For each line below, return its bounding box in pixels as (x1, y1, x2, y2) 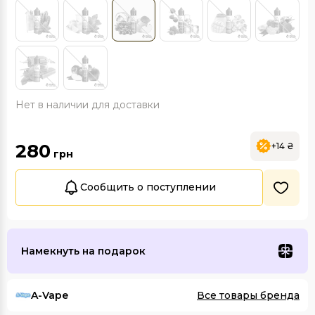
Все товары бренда (197, 288, 300, 302)
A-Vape (31, 288, 68, 302)
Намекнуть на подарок (21, 244, 146, 257)
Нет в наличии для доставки (15, 98, 160, 111)
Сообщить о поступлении (80, 181, 216, 194)
